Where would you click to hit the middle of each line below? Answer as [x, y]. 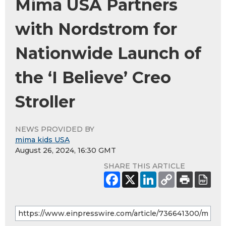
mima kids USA [42, 140]
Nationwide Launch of [108, 53]
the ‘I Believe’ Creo [93, 78]
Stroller [45, 102]
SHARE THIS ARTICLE [145, 166]
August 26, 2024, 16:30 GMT [66, 151]
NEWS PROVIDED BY [55, 129]
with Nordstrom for [96, 29]
